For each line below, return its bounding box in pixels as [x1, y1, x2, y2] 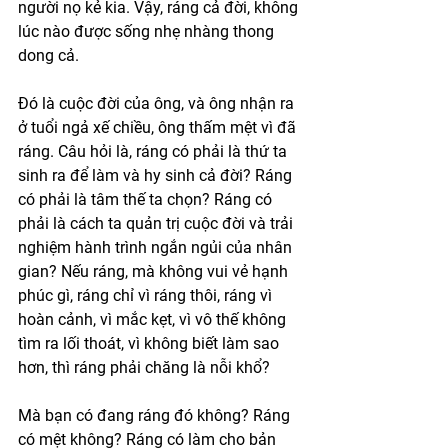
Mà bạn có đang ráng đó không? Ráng [18, 405, 294, 425]
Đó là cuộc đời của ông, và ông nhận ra [18, 93, 298, 113]
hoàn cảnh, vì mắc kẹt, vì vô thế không [18, 309, 290, 329]
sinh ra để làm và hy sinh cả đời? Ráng [18, 165, 296, 185]
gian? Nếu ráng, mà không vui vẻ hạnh [18, 261, 292, 281]
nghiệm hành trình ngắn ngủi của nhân [18, 237, 296, 257]
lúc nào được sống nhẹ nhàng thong [18, 21, 278, 41]
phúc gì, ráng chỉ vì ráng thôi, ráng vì [18, 285, 276, 305]
